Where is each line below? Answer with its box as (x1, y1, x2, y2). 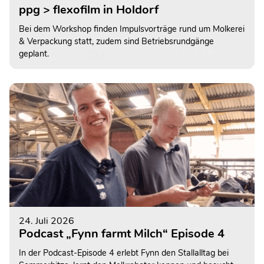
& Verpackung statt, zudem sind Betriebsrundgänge (19, 35, 214, 47)
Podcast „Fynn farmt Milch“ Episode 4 (19, 226, 225, 242)
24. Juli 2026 (19, 214, 74, 228)
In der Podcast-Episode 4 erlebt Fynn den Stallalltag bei (19, 247, 229, 259)
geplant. (19, 47, 49, 60)
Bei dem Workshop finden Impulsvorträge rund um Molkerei (19, 22, 245, 35)
